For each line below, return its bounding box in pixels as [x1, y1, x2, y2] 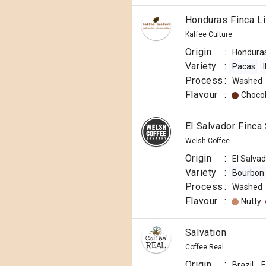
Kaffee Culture [185, 30, 232, 39]
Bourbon [232, 168, 264, 178]
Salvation [185, 227, 227, 238]
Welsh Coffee [185, 137, 230, 145]
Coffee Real [185, 243, 224, 251]
